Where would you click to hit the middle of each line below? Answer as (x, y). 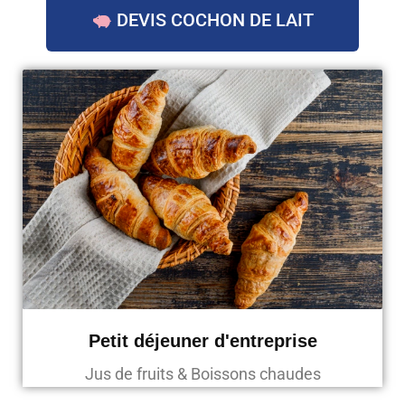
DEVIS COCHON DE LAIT (212, 19)
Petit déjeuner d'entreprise (202, 340)
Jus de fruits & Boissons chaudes (202, 373)
